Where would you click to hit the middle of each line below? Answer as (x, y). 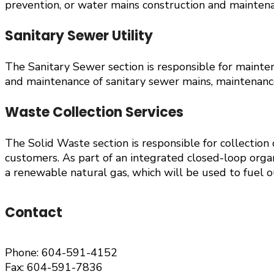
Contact (34, 213)
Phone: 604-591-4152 (61, 252)
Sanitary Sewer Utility (79, 36)
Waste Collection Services (94, 113)
